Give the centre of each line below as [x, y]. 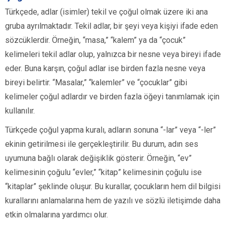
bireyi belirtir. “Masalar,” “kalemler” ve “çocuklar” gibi [96, 83]
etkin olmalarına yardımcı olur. [56, 215]
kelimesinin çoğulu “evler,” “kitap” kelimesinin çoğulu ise [103, 173]
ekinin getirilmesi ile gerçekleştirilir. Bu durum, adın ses [102, 144]
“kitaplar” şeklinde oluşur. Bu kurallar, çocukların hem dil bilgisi [113, 187]
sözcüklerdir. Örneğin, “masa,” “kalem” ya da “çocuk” [95, 40]
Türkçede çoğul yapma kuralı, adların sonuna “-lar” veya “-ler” [110, 130]
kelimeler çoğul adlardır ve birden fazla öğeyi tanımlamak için [112, 97]
